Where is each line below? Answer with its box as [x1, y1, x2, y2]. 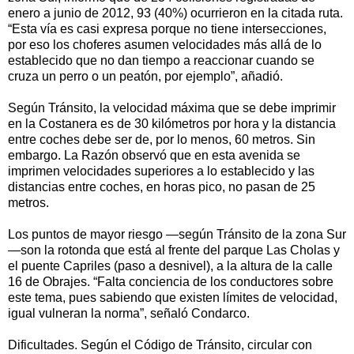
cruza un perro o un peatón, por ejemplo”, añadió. [8, 70, 283, 84]
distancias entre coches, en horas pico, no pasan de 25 [8, 180, 315, 194]
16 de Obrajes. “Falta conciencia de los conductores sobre [8, 275, 333, 289]
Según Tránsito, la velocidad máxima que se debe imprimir [8, 101, 336, 115]
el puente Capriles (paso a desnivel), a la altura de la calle [8, 259, 333, 273]
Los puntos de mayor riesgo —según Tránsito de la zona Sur [8, 228, 346, 242]
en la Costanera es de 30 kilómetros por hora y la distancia [8, 117, 336, 131]
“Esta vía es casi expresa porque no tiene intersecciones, [8, 22, 326, 36]
